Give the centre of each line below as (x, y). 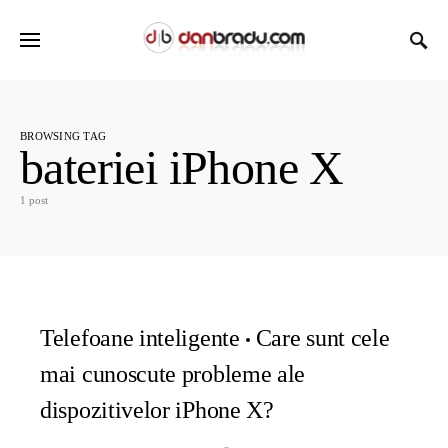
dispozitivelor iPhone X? (157, 410)
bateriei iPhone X (182, 167)
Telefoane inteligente (140, 338)
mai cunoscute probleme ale (173, 374)
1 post (34, 200)
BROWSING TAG (63, 136)
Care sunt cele (322, 338)
